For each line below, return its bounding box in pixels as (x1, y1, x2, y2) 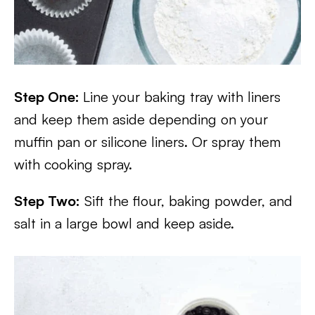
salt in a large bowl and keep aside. (14, 214, 234, 232)
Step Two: (14, 192, 80, 210)
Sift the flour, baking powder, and (80, 192, 292, 210)
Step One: (14, 88, 83, 105)
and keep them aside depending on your (14, 110, 268, 128)
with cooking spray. (14, 155, 132, 173)
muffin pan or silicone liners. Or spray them (14, 133, 281, 150)
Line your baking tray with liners (83, 88, 281, 105)
